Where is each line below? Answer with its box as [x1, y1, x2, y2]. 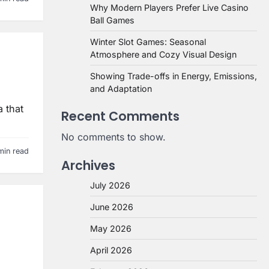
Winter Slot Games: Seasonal [90, 37, 206, 47]
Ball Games [90, 15, 134, 25]
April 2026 [90, 245, 132, 255]
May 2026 [90, 223, 131, 234]
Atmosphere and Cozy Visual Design [90, 49, 237, 59]
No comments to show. [61, 131, 166, 143]
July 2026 [90, 180, 130, 190]
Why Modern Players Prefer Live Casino [90, 2, 249, 13]
